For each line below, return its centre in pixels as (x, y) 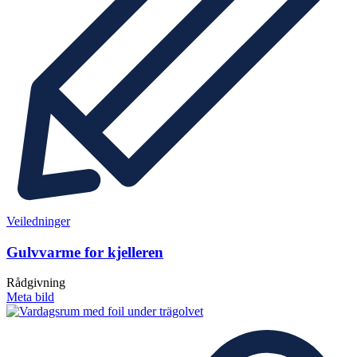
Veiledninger (38, 221)
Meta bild (30, 297)
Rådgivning (36, 283)
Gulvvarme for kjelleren (85, 252)
